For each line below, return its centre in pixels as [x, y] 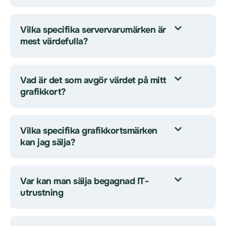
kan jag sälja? [48, 142]
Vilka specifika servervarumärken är [93, 30]
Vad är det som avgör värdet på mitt [93, 80]
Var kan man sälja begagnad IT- [84, 181]
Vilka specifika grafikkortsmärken [89, 131]
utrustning [42, 193]
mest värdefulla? [54, 41]
